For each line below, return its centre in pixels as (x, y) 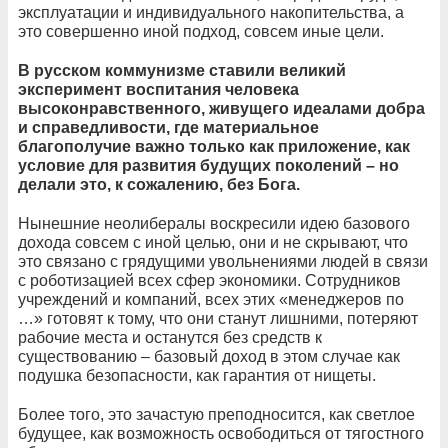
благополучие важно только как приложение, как (214, 146)
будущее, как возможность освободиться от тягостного (221, 433)
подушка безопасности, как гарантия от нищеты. (197, 375)
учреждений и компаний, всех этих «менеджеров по (211, 299)
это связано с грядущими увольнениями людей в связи (223, 261)
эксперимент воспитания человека (158, 89)
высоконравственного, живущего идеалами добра (221, 108)
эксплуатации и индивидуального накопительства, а (211, 12)
